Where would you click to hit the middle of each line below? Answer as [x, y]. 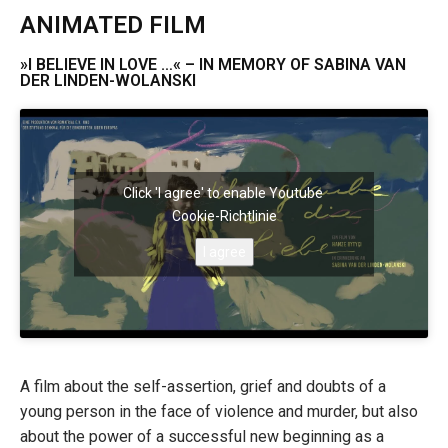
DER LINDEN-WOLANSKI [108, 80]
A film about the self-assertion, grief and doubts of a [203, 387]
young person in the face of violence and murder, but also [219, 412]
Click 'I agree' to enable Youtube [224, 192]
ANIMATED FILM [113, 24]
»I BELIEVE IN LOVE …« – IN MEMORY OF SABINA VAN [213, 64]
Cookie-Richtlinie [224, 215]
